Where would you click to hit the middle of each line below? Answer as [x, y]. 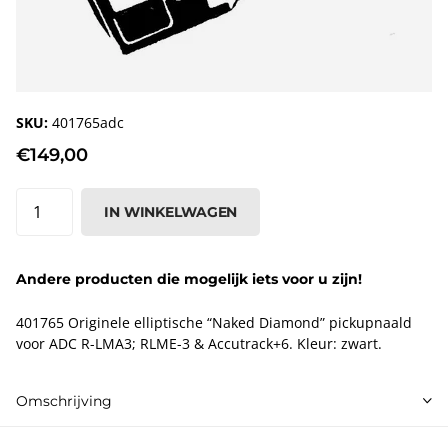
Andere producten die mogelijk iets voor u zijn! [189, 279]
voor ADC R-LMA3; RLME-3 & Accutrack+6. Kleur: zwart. [199, 344]
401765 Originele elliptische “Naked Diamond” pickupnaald [214, 323]
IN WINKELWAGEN [171, 212]
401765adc [86, 122]
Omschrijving [64, 400]
